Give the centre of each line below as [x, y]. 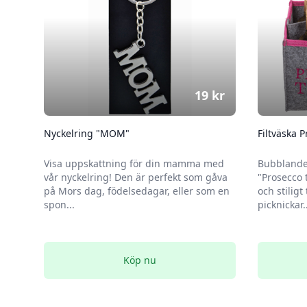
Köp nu [140, 260]
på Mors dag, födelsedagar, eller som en [137, 191]
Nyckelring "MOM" [87, 133]
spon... [59, 205]
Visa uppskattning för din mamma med [134, 163]
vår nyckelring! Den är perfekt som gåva [136, 177]
